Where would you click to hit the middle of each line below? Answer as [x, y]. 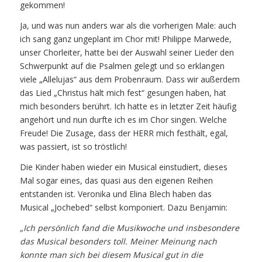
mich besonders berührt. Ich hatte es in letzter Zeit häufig [128, 106]
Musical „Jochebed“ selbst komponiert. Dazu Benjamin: [123, 207]
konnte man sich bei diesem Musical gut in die [111, 254]
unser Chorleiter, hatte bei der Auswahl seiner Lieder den [127, 53]
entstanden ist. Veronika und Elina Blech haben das [116, 194]
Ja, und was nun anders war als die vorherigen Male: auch [128, 26]
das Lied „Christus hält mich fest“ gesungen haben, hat [123, 93]
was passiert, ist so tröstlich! [74, 147]
